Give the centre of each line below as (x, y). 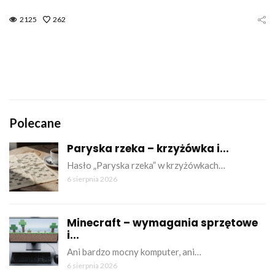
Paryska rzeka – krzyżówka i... (148, 148)
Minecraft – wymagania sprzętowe (162, 223)
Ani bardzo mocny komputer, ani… (134, 251)
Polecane (35, 122)
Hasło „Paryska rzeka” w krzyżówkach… (146, 165)
